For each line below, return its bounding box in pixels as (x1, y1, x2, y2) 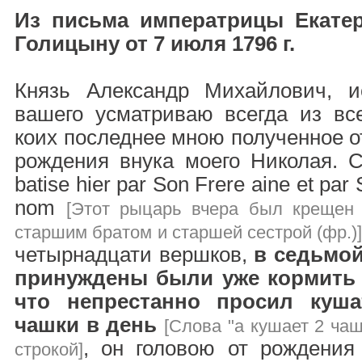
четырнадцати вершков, (15, 243, 254, 266)
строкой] (15, 339, 83, 360)
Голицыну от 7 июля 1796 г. (15, 32, 295, 55)
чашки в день (15, 314, 158, 336)
